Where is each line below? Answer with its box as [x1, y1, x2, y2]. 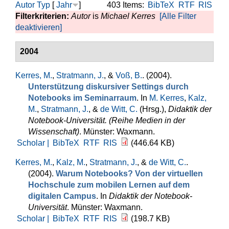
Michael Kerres [101, 12, 155, 20]
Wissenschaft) [28, 127, 79, 136]
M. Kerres [149, 94, 184, 102]
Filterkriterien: [15, 12, 71, 20]
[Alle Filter [159, 12, 196, 20]
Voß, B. [116, 71, 142, 80]
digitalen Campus [28, 192, 96, 200]
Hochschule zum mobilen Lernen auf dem [28, 180, 190, 189]
